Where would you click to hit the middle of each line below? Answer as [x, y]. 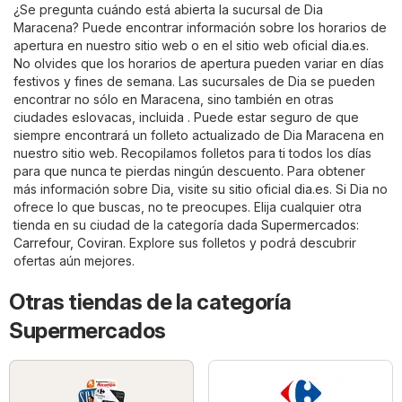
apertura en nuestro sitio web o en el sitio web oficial [172, 46]
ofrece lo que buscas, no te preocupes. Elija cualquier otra [188, 207]
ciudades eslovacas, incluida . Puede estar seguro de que [186, 118]
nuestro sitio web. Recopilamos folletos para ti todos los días [192, 153]
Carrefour [42, 243]
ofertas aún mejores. [74, 261]
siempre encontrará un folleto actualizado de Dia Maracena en [199, 135]
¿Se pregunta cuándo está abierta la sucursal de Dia [168, 10]
